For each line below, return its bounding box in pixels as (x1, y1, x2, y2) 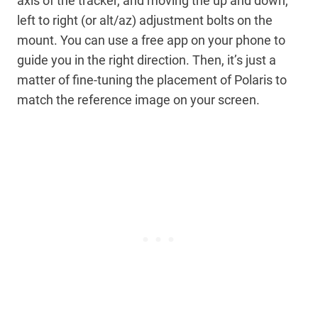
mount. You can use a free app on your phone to (17, 33, 285, 48)
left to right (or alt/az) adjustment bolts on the (17, 13, 273, 28)
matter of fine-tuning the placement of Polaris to (17, 72, 287, 88)
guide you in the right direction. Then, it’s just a (17, 53, 276, 68)
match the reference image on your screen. (17, 92, 260, 108)
